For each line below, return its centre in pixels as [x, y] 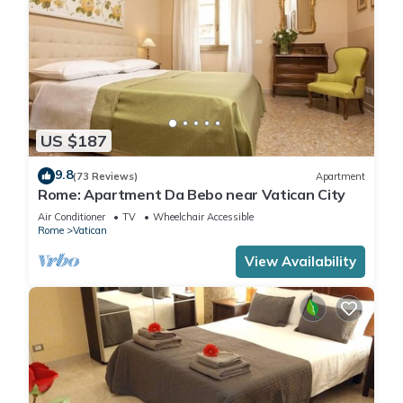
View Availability [300, 262]
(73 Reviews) [105, 176]
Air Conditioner [72, 217]
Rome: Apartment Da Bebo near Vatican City [192, 195]
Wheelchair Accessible [203, 217]
